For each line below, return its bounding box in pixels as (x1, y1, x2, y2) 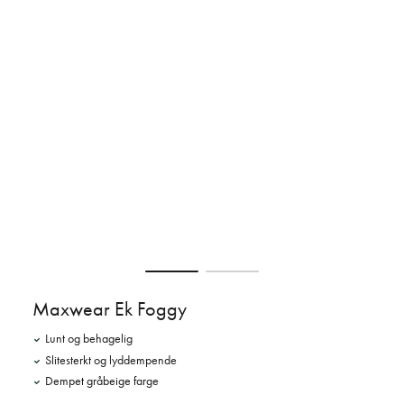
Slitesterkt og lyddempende (45, 352, 177, 368)
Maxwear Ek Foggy (32, 296, 187, 322)
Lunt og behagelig (45, 331, 133, 346)
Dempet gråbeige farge (45, 373, 159, 390)
